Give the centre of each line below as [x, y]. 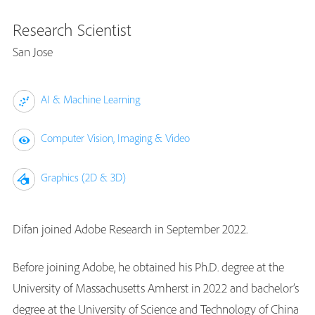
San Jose [33, 52]
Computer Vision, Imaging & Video [115, 138]
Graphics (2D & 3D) [83, 177]
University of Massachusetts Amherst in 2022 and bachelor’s [156, 288]
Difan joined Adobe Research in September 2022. [130, 229]
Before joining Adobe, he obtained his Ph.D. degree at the [148, 266]
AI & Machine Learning [90, 99]
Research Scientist [72, 30]
